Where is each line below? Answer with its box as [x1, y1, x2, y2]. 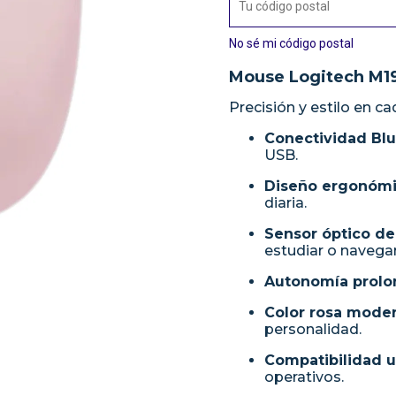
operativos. [264, 369, 344, 385]
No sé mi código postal [229, 36, 354, 50]
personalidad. [264, 321, 362, 338]
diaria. [264, 194, 307, 211]
